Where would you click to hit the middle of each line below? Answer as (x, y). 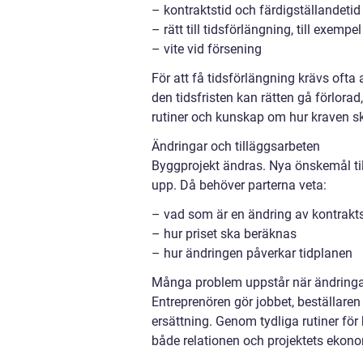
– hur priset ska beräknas (224, 233)
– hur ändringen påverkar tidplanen (252, 253)
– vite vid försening (207, 49)
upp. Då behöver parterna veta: (239, 185)
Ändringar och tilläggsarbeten (236, 146)
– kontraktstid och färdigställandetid (256, 10)
